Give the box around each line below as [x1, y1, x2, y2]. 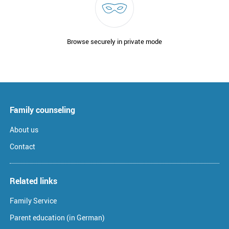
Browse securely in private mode [67, 37, 162, 47]
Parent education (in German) [10, 213, 105, 223]
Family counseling [10, 104, 75, 116]
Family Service [10, 196, 57, 206]
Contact [10, 142, 35, 152]
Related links [10, 175, 57, 187]
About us [10, 125, 38, 135]
